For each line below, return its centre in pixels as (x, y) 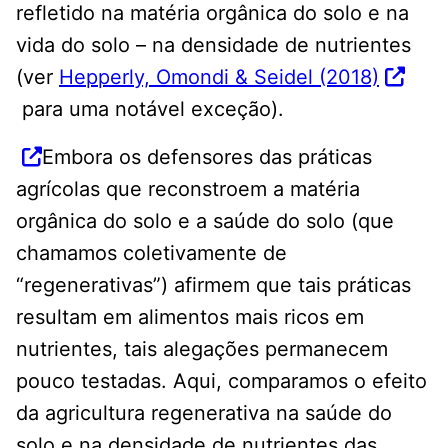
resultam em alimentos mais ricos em (190, 316)
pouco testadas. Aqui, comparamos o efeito (221, 380)
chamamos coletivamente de (151, 252)
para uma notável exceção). (150, 108)
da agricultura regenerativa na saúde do (204, 412)
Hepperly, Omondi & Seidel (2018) (219, 76)
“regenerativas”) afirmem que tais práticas (213, 284)
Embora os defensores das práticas (207, 156)
